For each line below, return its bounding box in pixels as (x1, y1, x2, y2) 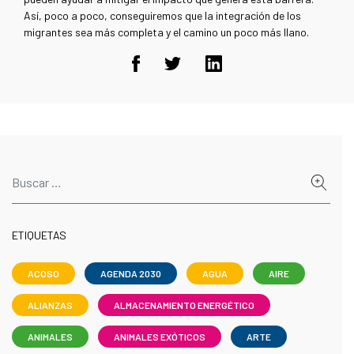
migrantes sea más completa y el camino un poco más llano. (24, 25, 309, 40)
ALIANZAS (28, 299, 73, 311)
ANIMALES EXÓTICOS (114, 331, 205, 343)
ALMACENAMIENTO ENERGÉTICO (114, 299, 254, 311)
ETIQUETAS (12, 228, 66, 243)
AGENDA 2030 (100, 268, 161, 280)
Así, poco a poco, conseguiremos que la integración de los (24, 9, 301, 23)
